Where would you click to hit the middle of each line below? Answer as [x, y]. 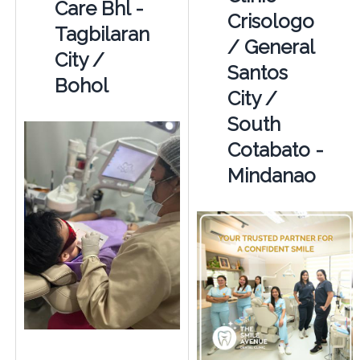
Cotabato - [275, 149]
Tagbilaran [102, 34]
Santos [257, 72]
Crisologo [270, 21]
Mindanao [271, 175]
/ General [270, 47]
